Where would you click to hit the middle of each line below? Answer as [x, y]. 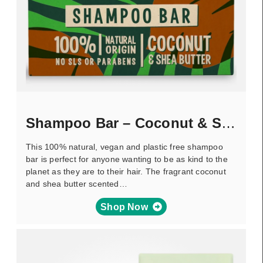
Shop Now [124, 207]
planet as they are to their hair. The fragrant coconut [126, 171]
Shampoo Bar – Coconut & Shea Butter [229, 123]
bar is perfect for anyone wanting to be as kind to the [127, 159]
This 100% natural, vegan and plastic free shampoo [124, 147]
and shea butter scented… [77, 184]
